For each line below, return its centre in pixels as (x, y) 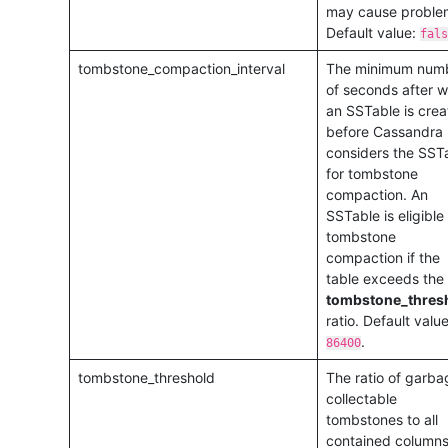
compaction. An (376, 194)
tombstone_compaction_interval (181, 68)
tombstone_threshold (146, 377)
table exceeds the (384, 278)
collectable (361, 398)
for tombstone (371, 173)
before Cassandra (384, 131)
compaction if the (382, 257)
